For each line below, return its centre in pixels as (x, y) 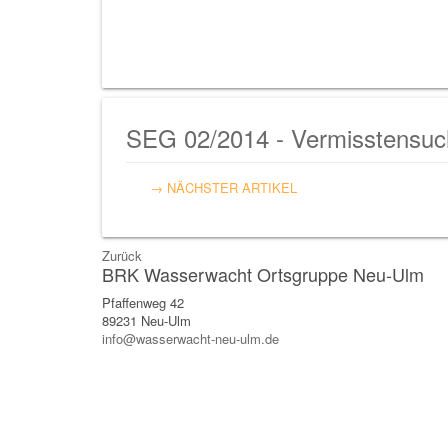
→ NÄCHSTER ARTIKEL (223, 187)
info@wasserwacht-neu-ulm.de (190, 338)
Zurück (122, 255)
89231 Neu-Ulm (146, 320)
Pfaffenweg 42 (143, 302)
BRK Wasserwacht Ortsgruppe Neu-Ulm (263, 273)
